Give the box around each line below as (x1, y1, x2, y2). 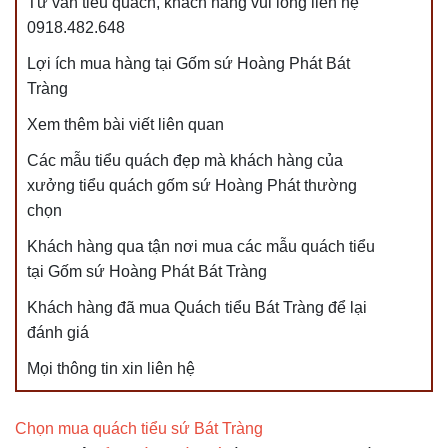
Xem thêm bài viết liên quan (27, 116, 224, 133)
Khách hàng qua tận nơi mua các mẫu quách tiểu (27, 238, 375, 255)
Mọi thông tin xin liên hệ (27, 360, 199, 377)
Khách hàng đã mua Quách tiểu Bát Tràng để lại (27, 299, 367, 316)
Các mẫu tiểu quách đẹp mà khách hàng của (27, 152, 343, 169)
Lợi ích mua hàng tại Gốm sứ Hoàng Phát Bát (27, 55, 350, 72)
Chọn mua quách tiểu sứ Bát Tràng (15, 420, 263, 437)
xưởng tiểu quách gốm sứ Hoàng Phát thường (27, 177, 357, 194)
